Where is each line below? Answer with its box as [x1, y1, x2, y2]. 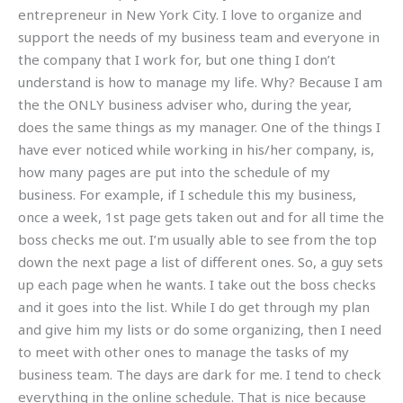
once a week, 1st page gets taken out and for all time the [18, 207, 384, 226]
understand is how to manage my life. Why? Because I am [18, 72, 382, 91]
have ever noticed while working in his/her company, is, [18, 139, 374, 158]
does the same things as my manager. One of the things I [18, 117, 381, 136]
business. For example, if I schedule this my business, [18, 184, 356, 203]
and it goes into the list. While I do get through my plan [18, 297, 370, 316]
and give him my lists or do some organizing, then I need [18, 319, 381, 338]
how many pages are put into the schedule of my [18, 162, 330, 181]
